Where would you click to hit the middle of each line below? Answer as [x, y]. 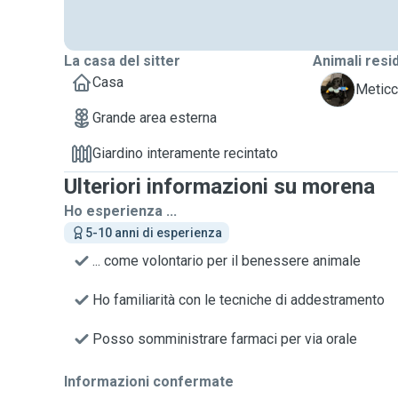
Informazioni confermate [149, 382]
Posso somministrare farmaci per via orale [225, 339]
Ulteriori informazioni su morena [219, 187]
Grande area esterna [155, 118]
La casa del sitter [122, 61]
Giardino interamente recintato [185, 153]
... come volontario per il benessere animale [227, 261]
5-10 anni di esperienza [154, 233]
